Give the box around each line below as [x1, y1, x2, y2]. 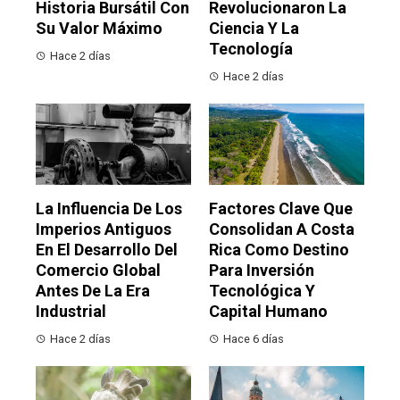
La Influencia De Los [36, 199, 182, 219]
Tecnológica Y [209, 281, 315, 301]
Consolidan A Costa [209, 220, 354, 239]
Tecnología [209, 39, 293, 59]
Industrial [36, 302, 106, 321]
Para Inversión [209, 261, 314, 280]
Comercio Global [36, 261, 161, 280]
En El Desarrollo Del [36, 240, 178, 260]
